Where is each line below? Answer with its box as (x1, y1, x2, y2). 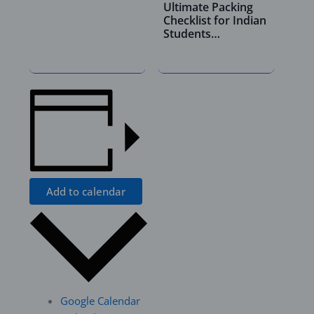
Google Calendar (60, 293, 141, 308)
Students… (163, 25, 220, 41)
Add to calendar (46, 184, 126, 199)
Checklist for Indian (163, 12, 266, 28)
